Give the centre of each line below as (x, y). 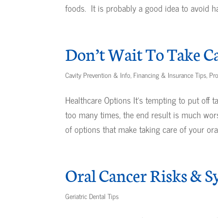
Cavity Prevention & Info (98, 75)
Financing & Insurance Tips (170, 75)
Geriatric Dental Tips (92, 196)
